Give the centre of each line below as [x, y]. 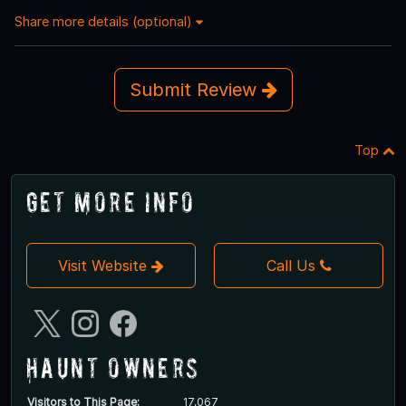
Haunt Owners [113, 367]
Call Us [290, 265]
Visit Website [105, 265]
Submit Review [195, 89]
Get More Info [111, 201]
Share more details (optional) [105, 21]
